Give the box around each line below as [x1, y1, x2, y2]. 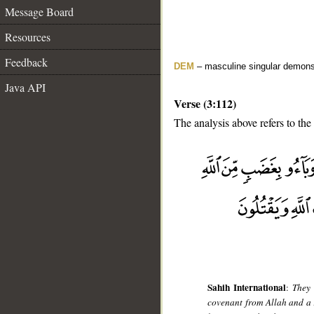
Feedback [5, 55, 48, 69]
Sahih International [207, 280, 287, 295]
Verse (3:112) [174, 95, 236, 111]
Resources [5, 29, 50, 44]
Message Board [5, 4, 74, 19]
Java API [5, 80, 46, 95]
